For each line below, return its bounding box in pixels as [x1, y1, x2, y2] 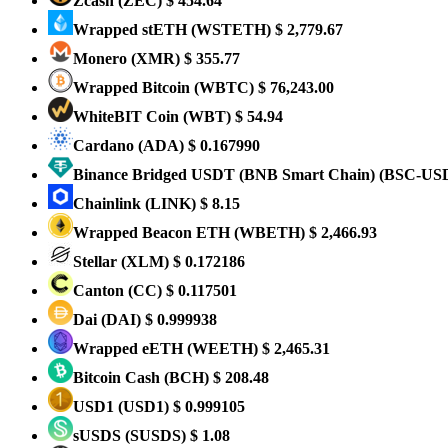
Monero [73, 50, 131, 67]
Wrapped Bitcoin [73, 79, 194, 96]
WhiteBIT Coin [73, 108, 183, 125]
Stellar [73, 253, 121, 270]
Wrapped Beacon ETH [73, 224, 234, 241]
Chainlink [73, 195, 145, 212]
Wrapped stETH [73, 21, 191, 38]
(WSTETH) [191, 21, 271, 38]
